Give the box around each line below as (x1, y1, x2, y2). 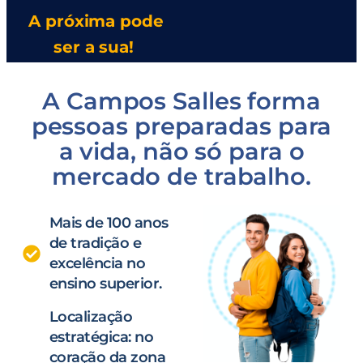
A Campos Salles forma (42, 86, 321, 115)
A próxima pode (28, 11, 164, 31)
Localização (49, 307, 132, 326)
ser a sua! (53, 36, 139, 57)
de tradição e (49, 233, 141, 252)
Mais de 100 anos (49, 213, 169, 232)
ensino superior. (49, 274, 162, 293)
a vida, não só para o (58, 136, 305, 165)
